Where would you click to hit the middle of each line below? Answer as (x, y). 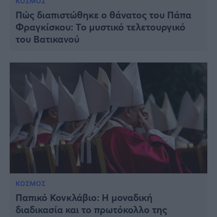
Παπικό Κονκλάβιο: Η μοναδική (84, 198)
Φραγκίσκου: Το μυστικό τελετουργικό (101, 27)
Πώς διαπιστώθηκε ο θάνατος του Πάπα (103, 15)
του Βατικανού (47, 39)
